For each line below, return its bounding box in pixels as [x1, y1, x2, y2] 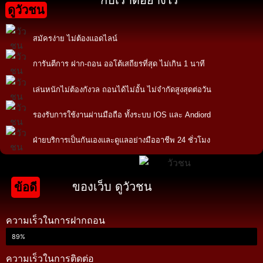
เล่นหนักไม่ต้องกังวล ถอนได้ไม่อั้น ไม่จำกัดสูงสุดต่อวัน [32, 85, 211, 94]
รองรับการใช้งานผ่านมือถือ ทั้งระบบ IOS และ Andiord [32, 110, 211, 120]
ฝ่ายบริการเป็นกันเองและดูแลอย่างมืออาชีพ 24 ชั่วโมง [32, 136, 210, 145]
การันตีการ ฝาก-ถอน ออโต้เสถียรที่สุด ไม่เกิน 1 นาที [32, 59, 205, 69]
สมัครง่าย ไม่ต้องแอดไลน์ [32, 33, 117, 43]
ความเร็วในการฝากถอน [6, 215, 105, 225]
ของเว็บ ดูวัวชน [72, 180, 152, 193]
